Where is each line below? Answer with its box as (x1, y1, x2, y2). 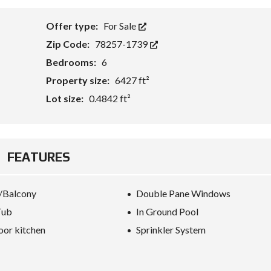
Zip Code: (45, 38, 91, 50)
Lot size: (45, 93, 85, 104)
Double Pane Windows (136, 188, 231, 199)
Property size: (45, 74, 111, 86)
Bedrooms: (45, 56, 98, 68)
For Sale (103, 20, 138, 31)
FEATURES (7, 149, 70, 165)
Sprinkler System (136, 224, 206, 235)
